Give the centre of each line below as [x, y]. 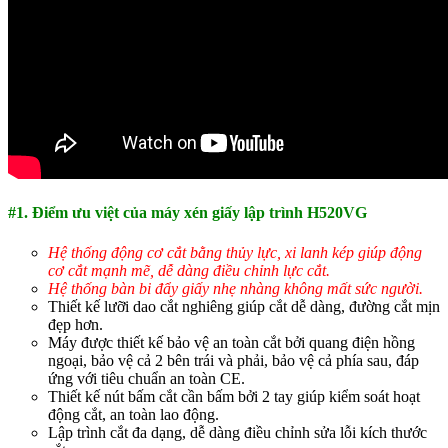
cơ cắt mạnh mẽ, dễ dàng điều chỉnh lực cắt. [189, 270]
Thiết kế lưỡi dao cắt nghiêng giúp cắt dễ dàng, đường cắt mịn [244, 306]
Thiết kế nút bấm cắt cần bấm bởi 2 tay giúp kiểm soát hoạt [234, 396]
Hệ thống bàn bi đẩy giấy [128, 288]
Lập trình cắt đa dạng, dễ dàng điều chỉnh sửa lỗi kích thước [237, 432]
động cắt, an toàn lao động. [133, 414]
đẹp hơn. [75, 324]
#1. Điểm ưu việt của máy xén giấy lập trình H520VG [187, 213]
